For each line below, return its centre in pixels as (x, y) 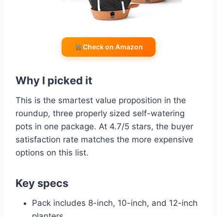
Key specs (42, 183)
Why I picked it (54, 81)
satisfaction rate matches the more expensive (104, 140)
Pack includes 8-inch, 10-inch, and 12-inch (115, 203)
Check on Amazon (112, 47)
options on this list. (52, 153)
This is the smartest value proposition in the (101, 101)
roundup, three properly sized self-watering (100, 114)
